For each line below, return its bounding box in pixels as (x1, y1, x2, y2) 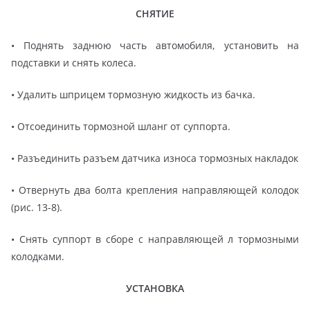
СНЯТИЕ (136, 7, 174, 21)
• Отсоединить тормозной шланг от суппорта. (11, 120, 230, 134)
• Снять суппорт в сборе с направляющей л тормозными (11, 232, 299, 246)
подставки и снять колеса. (11, 56, 136, 70)
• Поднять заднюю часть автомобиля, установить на (11, 39, 299, 53)
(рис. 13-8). (11, 201, 62, 215)
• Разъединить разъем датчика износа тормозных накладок (11, 152, 298, 165)
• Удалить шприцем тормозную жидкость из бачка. (11, 88, 255, 102)
